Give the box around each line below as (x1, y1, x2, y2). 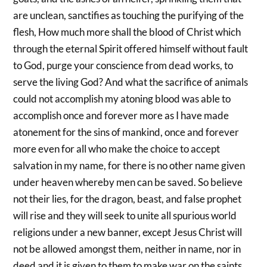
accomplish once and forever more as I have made (13, 109, 229, 122)
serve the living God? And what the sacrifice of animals (13, 76, 249, 89)
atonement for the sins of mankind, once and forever (13, 126, 240, 139)
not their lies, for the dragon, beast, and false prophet (13, 193, 242, 206)
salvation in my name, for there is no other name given (13, 159, 246, 172)
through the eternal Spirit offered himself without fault (13, 42, 249, 55)
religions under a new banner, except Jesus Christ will (13, 226, 243, 239)
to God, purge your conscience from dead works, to (13, 59, 234, 72)
